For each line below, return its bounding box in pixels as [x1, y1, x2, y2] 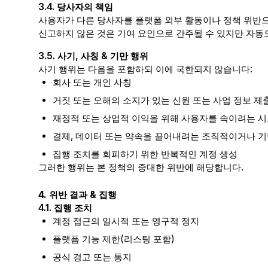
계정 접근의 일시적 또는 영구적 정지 [53, 215, 199, 227]
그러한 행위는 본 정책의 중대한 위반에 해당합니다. [38, 162, 243, 173]
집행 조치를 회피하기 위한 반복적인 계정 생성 [53, 148, 237, 160]
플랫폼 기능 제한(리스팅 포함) [53, 233, 175, 245]
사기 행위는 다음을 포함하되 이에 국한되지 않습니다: [38, 63, 252, 75]
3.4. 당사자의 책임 [38, 1, 113, 13]
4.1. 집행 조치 [38, 202, 92, 214]
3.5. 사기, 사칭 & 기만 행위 [38, 50, 148, 62]
